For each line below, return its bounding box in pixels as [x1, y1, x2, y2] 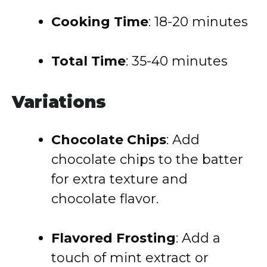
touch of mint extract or [51, 250, 209, 266]
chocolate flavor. [51, 191, 159, 207]
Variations [12, 92, 106, 112]
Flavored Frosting [51, 230, 176, 246]
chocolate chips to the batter [51, 151, 243, 167]
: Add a [176, 230, 221, 246]
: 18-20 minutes [148, 14, 248, 30]
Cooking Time [51, 14, 148, 30]
